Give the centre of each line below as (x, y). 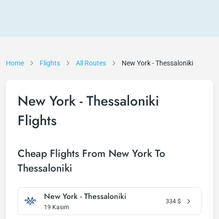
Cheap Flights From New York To (91, 153)
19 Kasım (57, 207)
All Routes (91, 63)
